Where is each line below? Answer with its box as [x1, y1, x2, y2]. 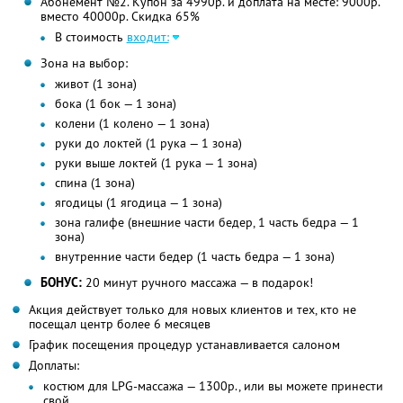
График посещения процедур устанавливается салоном [29, 336, 340, 354]
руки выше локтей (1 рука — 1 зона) [54, 155, 257, 172]
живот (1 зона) [54, 76, 137, 93]
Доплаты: [29, 357, 79, 374]
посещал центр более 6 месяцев [29, 316, 210, 333]
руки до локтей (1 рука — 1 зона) [54, 135, 242, 152]
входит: [126, 29, 169, 46]
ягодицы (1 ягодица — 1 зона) [54, 194, 222, 211]
